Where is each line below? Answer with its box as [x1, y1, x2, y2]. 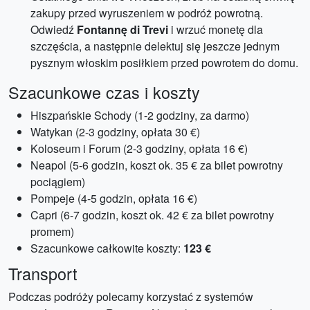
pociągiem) [30, 174, 85, 190]
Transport [8, 262, 77, 285]
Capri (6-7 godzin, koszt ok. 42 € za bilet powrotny [30, 207, 274, 223]
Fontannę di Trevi [77, 21, 168, 37]
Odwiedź [30, 21, 77, 37]
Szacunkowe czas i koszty [8, 80, 200, 104]
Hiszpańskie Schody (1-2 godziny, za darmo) [30, 107, 249, 123]
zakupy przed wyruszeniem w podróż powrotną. [30, 5, 263, 21]
